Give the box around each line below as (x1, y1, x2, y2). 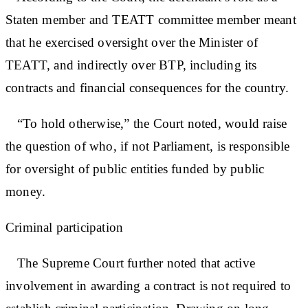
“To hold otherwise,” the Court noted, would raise (5, 115, 287, 131)
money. (5, 184, 46, 199)
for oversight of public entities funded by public (5, 161, 265, 176)
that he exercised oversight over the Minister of (5, 34, 258, 49)
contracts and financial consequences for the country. (5, 80, 289, 95)
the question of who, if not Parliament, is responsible (5, 138, 290, 153)
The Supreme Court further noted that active (5, 255, 255, 270)
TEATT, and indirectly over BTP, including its (5, 57, 257, 72)
